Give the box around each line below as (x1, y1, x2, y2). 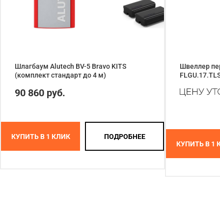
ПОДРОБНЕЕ (104, 132, 145, 140)
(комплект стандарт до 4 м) (15, 71, 106, 80)
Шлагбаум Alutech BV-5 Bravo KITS (15, 62, 126, 71)
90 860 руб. (15, 87, 65, 99)
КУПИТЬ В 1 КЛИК (11, 132, 70, 140)
